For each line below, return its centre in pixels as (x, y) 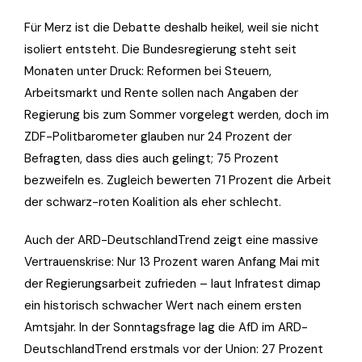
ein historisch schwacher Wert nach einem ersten (163, 305)
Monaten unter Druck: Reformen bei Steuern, (148, 71)
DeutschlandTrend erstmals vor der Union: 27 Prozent (174, 349)
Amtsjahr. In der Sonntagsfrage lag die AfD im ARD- (166, 327)
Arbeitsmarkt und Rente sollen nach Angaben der (161, 93)
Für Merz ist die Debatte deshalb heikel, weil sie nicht (172, 27)
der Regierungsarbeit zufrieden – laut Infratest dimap (173, 283)
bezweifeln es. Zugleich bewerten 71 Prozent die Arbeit (178, 180)
